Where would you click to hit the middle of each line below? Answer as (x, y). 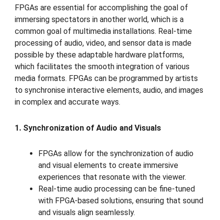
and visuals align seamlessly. (87, 213)
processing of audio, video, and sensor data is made (103, 43)
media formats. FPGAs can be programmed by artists (106, 78)
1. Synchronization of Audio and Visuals (88, 128)
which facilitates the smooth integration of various (102, 66)
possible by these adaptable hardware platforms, (99, 55)
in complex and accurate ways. (68, 102)
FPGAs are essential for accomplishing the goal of (101, 7)
